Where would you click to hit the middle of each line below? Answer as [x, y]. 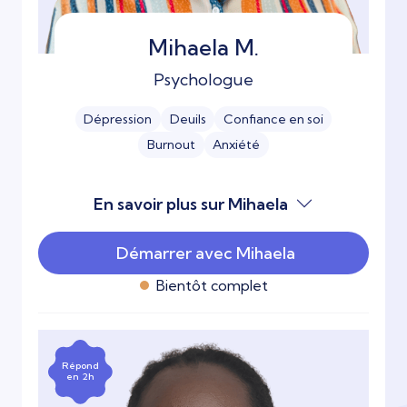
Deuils [188, 119]
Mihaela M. [203, 47]
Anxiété [237, 145]
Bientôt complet [212, 285]
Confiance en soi [273, 119]
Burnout [171, 145]
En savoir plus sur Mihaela [191, 203]
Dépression [118, 119]
